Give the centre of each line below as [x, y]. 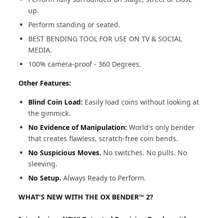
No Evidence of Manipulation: [79, 127]
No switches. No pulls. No [145, 153]
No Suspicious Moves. [66, 153]
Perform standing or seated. [74, 25]
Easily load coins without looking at [142, 102]
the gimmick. [50, 113]
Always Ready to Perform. [105, 178]
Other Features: [45, 83]
